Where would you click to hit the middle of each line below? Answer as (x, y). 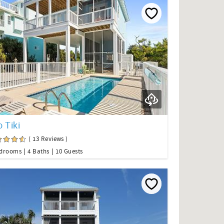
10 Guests (69, 152)
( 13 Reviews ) (48, 139)
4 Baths (38, 152)
